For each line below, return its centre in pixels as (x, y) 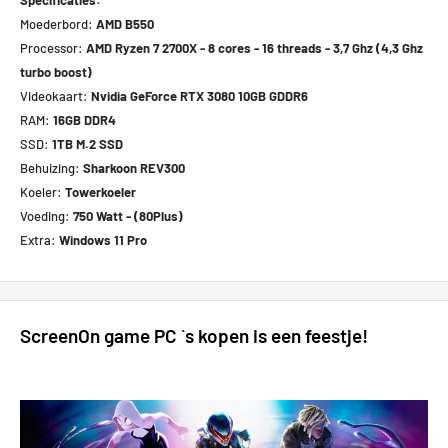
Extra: (39, 239)
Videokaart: (55, 95)
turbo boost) (56, 71)
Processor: (53, 47)
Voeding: (46, 215)
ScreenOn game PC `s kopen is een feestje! (194, 335)
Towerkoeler (100, 191)
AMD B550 (125, 23)
